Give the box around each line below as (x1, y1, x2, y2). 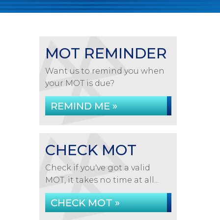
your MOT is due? (45, 79, 114, 88)
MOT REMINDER (45, 44, 167, 62)
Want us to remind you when (45, 66, 165, 76)
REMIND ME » (50, 100, 117, 112)
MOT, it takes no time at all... (45, 175, 159, 185)
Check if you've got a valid (45, 163, 150, 172)
